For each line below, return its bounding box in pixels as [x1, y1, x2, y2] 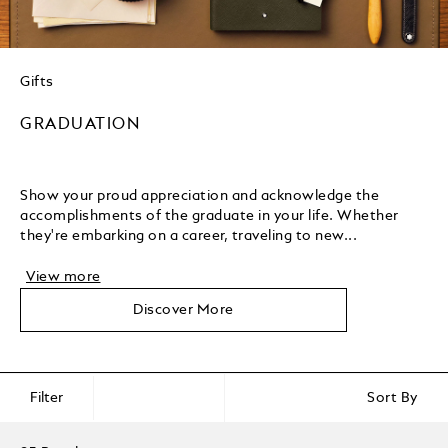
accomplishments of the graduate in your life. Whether [20, 208, 399, 223]
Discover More [133, 302, 234, 317]
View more [26, 269, 101, 284]
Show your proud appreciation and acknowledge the [20, 188, 379, 203]
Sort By [367, 390, 418, 405]
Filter [30, 390, 63, 405]
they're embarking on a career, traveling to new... [20, 228, 357, 243]
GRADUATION [20, 116, 141, 133]
